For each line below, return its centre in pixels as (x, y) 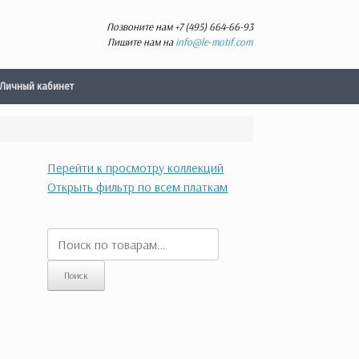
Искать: (67, 237)
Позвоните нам (141, 26)
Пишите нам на (141, 42)
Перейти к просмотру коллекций (136, 167)
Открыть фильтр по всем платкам (138, 187)
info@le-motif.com (214, 42)
